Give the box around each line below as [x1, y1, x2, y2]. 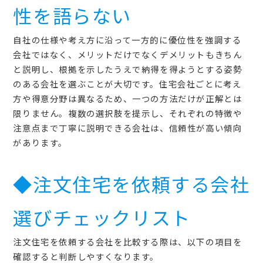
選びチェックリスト [13, 203, 191, 231]
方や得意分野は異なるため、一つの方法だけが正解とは [13, 92, 242, 104]
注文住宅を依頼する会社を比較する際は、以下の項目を [13, 235, 242, 248]
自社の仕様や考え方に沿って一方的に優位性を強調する [13, 33, 242, 46]
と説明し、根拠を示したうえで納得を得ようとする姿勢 [13, 62, 242, 75]
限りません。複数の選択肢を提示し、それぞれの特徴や [13, 106, 242, 119]
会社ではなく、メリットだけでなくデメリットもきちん [13, 48, 242, 60]
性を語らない [13, 1, 132, 29]
